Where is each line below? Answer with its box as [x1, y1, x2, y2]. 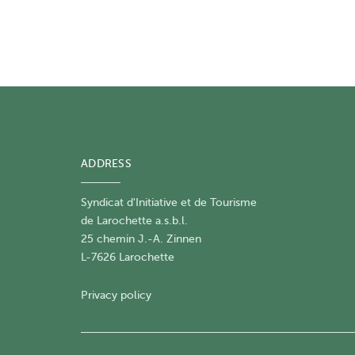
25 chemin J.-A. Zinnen [81, 233, 201, 246]
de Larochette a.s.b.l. [81, 215, 188, 227]
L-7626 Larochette [81, 251, 174, 264]
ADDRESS [81, 158, 132, 170]
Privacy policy [81, 289, 151, 302]
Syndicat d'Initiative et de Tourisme [81, 197, 257, 209]
